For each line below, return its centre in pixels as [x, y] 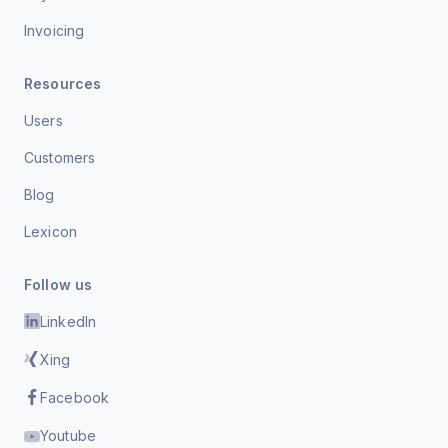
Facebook [75, 397]
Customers [60, 157]
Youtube [68, 435]
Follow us [58, 284]
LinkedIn [68, 321]
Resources [63, 83]
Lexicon [50, 231]
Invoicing [54, 30]
